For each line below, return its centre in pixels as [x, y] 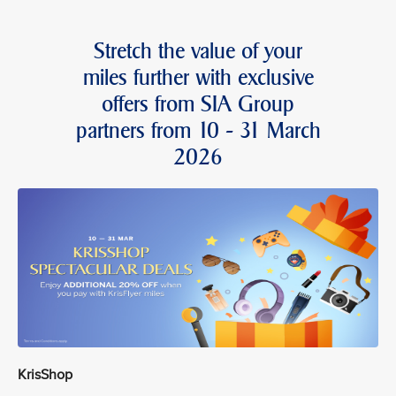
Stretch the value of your [198, 51]
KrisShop [45, 375]
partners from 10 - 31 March [198, 131]
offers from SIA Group [198, 104]
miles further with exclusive [198, 78]
